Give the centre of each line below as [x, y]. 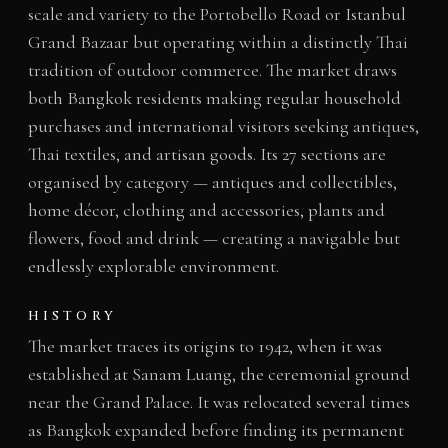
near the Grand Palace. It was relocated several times [218, 401]
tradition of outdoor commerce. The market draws [212, 70]
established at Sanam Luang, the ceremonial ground [218, 373]
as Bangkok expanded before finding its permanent [215, 429]
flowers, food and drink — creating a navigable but [213, 238]
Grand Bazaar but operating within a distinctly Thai [217, 42]
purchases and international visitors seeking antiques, [223, 126]
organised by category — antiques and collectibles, [212, 182]
